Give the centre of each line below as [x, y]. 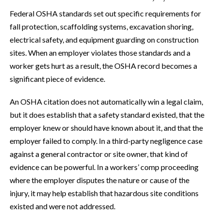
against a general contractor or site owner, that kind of [99, 154]
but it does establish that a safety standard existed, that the [107, 115]
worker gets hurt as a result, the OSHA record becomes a [103, 66]
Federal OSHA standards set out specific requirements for [105, 14]
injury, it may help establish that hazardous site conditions [104, 193]
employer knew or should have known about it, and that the [106, 128]
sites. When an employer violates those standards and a [100, 53]
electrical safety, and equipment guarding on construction [104, 40]
